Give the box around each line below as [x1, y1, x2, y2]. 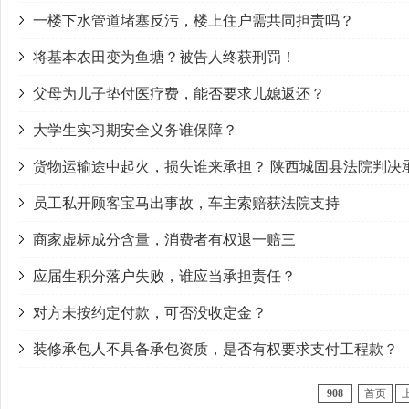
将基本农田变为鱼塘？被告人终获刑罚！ [33, 49, 296, 65]
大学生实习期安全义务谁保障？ [33, 122, 237, 138]
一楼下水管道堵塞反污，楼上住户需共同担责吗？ [33, 13, 354, 28]
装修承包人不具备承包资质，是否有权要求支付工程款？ [33, 341, 398, 357]
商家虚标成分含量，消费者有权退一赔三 [33, 232, 296, 247]
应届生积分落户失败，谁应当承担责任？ [33, 268, 296, 284]
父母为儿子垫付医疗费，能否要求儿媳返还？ [33, 86, 325, 101]
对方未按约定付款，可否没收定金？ [33, 305, 267, 320]
